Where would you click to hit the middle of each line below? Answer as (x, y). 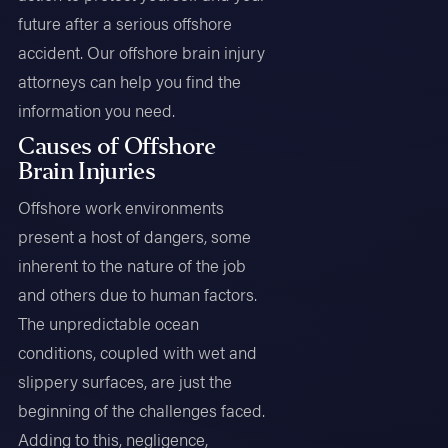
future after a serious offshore (125, 22)
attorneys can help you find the (130, 80)
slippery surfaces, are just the (125, 381)
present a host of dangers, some (135, 236)
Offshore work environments (121, 207)
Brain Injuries (87, 171)
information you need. (97, 109)
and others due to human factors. (138, 294)
